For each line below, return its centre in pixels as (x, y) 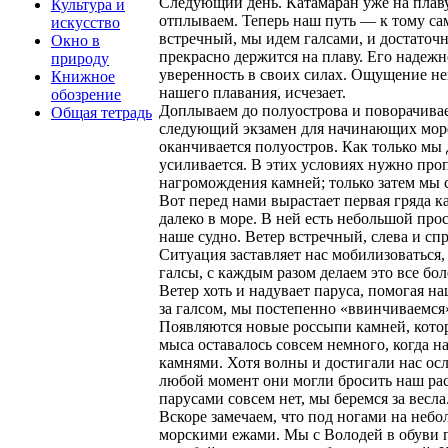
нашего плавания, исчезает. (252, 92)
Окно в (75, 40)
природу (80, 58)
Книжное (83, 76)
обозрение (86, 94)
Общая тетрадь (101, 112)
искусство (85, 22)
